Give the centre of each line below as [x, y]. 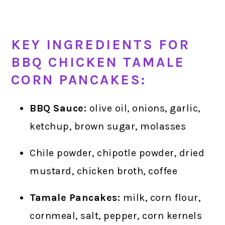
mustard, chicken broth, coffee [104, 171]
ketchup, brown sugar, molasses [108, 126]
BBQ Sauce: [58, 108]
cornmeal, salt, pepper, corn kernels [116, 215]
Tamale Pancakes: [75, 197]
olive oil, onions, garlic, [143, 108]
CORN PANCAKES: [79, 80]
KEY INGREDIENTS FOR [101, 44]
